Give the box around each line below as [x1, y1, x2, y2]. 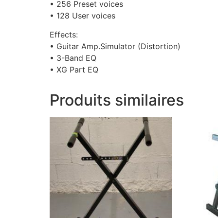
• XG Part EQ [50, 64, 98, 74]
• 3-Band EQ [50, 53, 96, 63]
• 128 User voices [50, 11, 115, 21]
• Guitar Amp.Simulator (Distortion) [50, 41, 181, 51]
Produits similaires [50, 90, 184, 109]
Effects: [50, 29, 78, 39]
